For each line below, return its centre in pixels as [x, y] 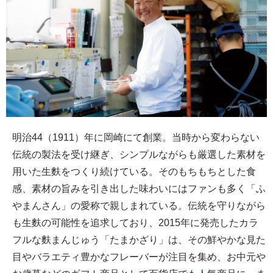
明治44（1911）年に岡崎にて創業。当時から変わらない [136, 137]
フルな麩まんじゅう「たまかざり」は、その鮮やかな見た [139, 239]
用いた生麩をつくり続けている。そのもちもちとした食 [134, 171]
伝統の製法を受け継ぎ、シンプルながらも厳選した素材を [139, 154]
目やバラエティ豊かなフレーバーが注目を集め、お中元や [139, 257]
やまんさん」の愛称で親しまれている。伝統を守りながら [139, 205]
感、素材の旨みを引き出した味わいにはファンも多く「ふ [139, 188]
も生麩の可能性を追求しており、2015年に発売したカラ [135, 222]
